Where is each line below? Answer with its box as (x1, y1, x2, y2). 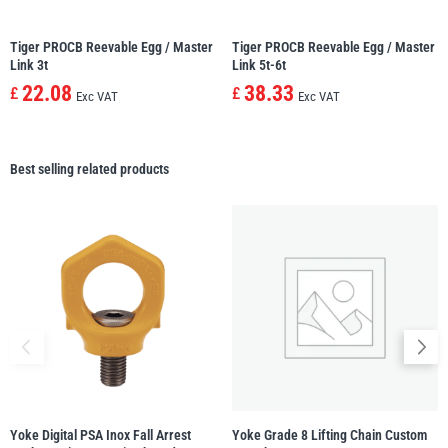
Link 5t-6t (232, 57, 286, 74)
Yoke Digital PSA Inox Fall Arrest (10, 427, 191, 444)
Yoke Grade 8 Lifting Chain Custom (232, 427, 427, 444)
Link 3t (10, 57, 48, 74)
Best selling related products (10, 161, 169, 178)
